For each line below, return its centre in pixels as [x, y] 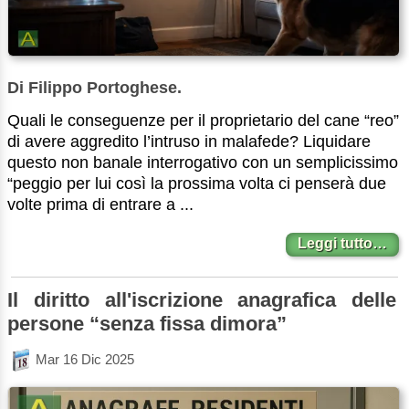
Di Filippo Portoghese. [94, 88]
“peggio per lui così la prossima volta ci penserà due [197, 184]
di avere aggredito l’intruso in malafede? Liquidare [189, 142]
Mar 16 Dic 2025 [85, 360]
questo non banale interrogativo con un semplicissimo [203, 163]
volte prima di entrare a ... [100, 205]
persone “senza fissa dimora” [147, 323]
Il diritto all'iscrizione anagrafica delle [202, 299]
